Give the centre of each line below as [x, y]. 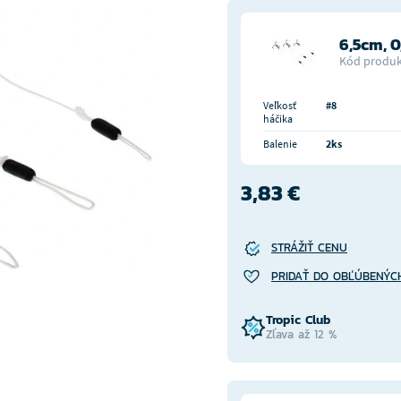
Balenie [280, 144]
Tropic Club [298, 320]
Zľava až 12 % [301, 334]
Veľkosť [280, 105]
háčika [278, 119]
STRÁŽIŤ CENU [309, 247]
